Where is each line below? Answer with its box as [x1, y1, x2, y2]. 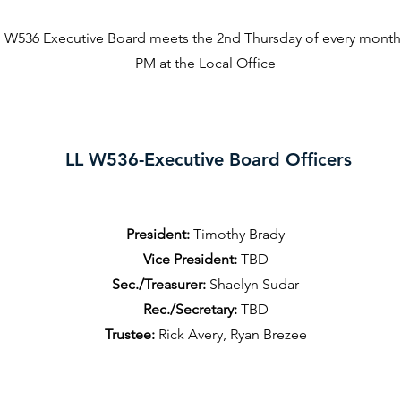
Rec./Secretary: [142, 301, 237, 318]
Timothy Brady [190, 226, 285, 243]
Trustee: [104, 326, 155, 343]
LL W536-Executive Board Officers [65, 149, 352, 170]
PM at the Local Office [135, 55, 276, 72]
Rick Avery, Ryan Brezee [154, 326, 307, 343]
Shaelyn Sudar [206, 276, 299, 293]
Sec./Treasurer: [112, 276, 206, 293]
